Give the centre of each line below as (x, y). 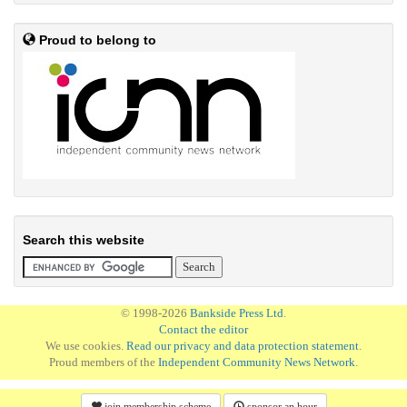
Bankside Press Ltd (237, 313)
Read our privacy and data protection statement (243, 346)
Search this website (84, 240)
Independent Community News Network (257, 362)
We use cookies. (86, 346)
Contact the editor (203, 329)
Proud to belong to (96, 40)
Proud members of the (104, 362)
